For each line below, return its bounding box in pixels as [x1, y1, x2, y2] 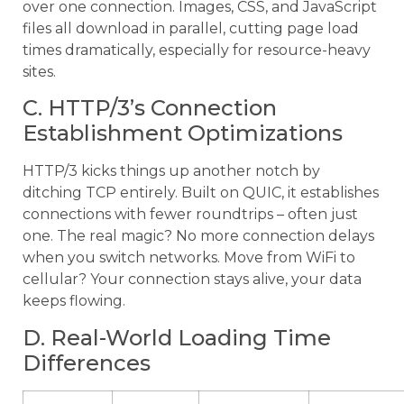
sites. [23, 62, 56, 80]
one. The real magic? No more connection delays [23, 227, 374, 245]
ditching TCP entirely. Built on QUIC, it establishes [23, 184, 379, 202]
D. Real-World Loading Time [23, 324, 331, 351]
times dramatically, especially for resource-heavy [23, 41, 371, 59]
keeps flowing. [23, 292, 125, 310]
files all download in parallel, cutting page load [23, 19, 359, 37]
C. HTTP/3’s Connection [23, 95, 277, 122]
